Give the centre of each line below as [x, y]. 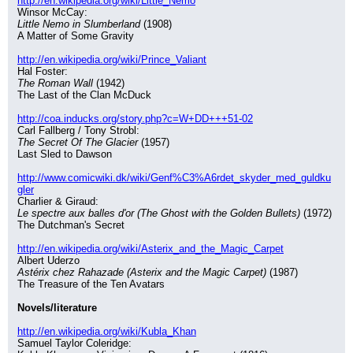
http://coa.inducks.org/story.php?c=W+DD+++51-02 [135, 119]
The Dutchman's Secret [71, 225]
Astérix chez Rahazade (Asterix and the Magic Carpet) [142, 272]
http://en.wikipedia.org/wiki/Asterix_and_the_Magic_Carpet [150, 249]
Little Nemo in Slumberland [79, 24]
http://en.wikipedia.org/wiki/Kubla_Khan [107, 331]
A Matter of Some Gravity [76, 36]
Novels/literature [57, 308]
